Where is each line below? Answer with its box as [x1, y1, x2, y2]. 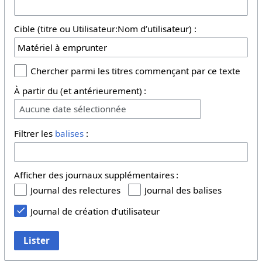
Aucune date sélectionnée [19, 103, 126, 115]
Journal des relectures [30, 184, 120, 196]
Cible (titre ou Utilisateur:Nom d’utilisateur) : [13, 23, 196, 35]
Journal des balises [144, 184, 222, 196]
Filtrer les [13, 127, 55, 140]
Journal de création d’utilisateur [30, 205, 160, 217]
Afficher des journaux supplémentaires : [13, 168, 178, 181]
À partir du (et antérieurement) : [13, 85, 146, 97]
